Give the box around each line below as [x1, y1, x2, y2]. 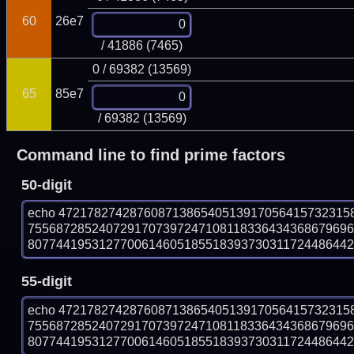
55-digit [21, 273, 73, 290]
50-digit [21, 176, 73, 193]
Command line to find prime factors [16, 145, 285, 164]
